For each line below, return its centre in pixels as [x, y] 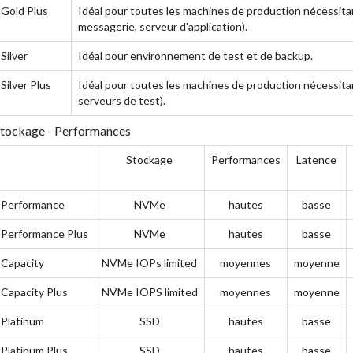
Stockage [149, 160]
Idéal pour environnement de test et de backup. [195, 56]
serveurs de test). [121, 100]
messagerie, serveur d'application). [162, 26]
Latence [316, 160]
